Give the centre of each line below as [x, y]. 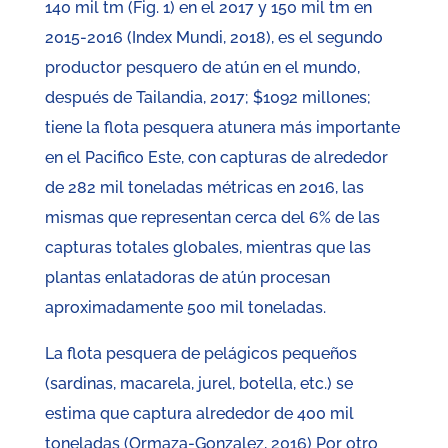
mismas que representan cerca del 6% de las [212, 218]
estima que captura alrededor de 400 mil [199, 414]
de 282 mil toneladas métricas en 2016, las [204, 188]
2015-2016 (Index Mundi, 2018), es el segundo [213, 38]
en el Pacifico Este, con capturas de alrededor [216, 158]
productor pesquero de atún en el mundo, [202, 68]
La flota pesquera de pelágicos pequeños [200, 354]
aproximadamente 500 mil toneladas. [185, 308]
